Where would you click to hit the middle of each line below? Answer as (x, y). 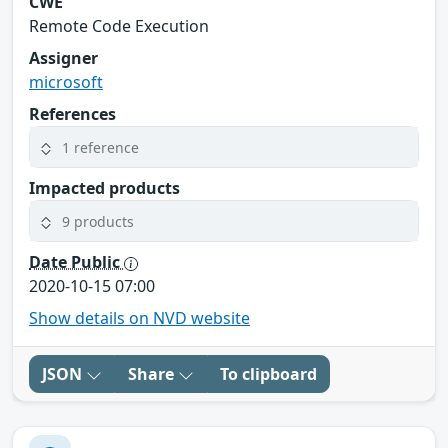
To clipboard (268, 374)
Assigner (63, 58)
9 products (98, 221)
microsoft (66, 82)
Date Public (76, 262)
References (72, 114)
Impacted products (104, 188)
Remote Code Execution (119, 26)
